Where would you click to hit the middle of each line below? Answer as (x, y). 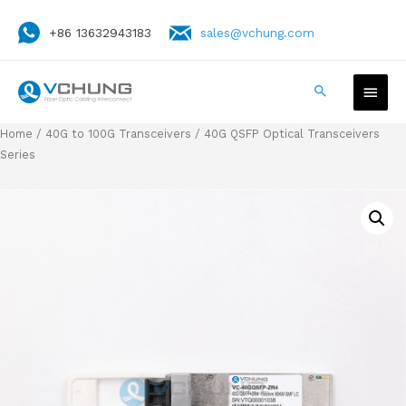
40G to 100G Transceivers (118, 133)
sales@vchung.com (257, 32)
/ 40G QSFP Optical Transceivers (285, 133)
